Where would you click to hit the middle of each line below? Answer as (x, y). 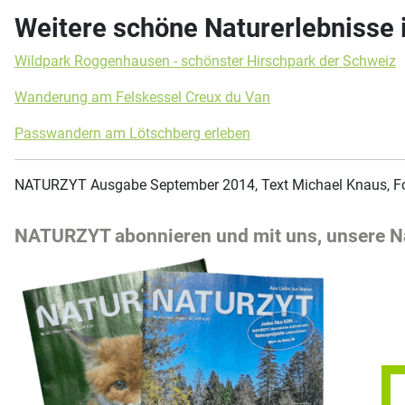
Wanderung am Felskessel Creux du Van (142, 97)
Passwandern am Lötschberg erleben (132, 133)
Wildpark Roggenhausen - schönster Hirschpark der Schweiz (205, 61)
